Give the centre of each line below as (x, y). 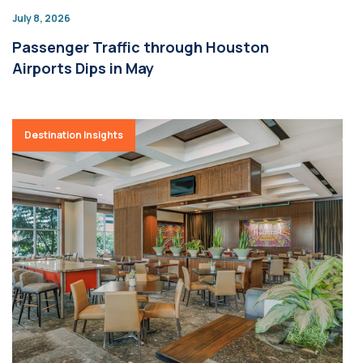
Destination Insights (74, 135)
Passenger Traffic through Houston (141, 47)
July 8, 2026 (41, 18)
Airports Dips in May (83, 68)
